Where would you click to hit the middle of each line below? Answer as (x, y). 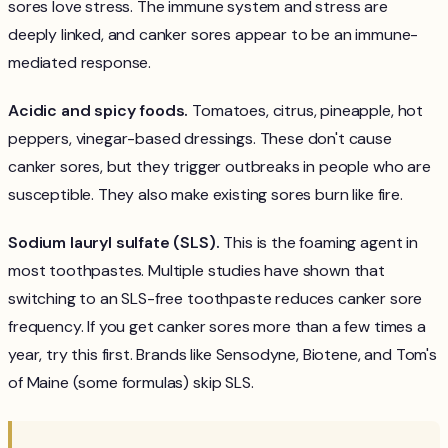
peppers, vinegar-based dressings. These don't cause (200, 139)
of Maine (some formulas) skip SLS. (131, 383)
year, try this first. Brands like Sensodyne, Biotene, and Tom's (222, 355)
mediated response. (80, 63)
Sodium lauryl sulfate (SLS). (114, 243)
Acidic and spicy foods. (98, 111)
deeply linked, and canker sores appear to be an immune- (213, 35)
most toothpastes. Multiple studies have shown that (196, 271)
